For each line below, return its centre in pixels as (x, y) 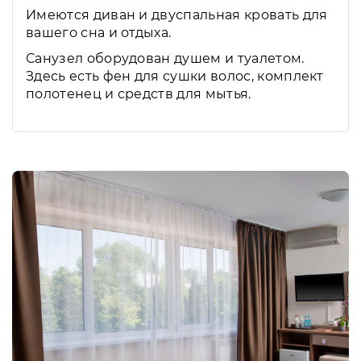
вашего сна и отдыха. (99, 33)
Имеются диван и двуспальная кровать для (177, 15)
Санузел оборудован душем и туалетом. (165, 59)
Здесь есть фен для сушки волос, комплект (175, 77)
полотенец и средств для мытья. (139, 94)
